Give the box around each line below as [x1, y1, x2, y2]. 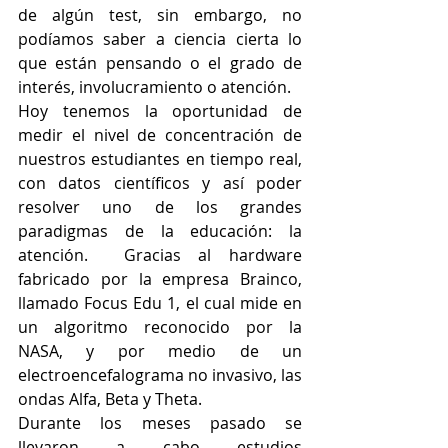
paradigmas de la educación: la [18, 220, 302, 243]
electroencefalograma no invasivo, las [18, 364, 302, 387]
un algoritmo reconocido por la [18, 316, 302, 339]
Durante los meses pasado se [18, 412, 302, 435]
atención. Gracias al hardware [18, 244, 302, 267]
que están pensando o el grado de [18, 52, 302, 75]
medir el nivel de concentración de [18, 124, 302, 147]
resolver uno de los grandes [18, 196, 302, 219]
